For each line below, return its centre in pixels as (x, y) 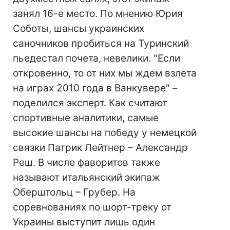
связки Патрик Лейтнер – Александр (100, 148)
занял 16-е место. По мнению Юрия (98, 14)
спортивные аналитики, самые (86, 118)
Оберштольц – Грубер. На (74, 192)
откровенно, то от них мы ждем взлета (105, 73)
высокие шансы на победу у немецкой (105, 133)
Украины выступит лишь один (84, 222)
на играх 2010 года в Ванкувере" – (95, 88)
